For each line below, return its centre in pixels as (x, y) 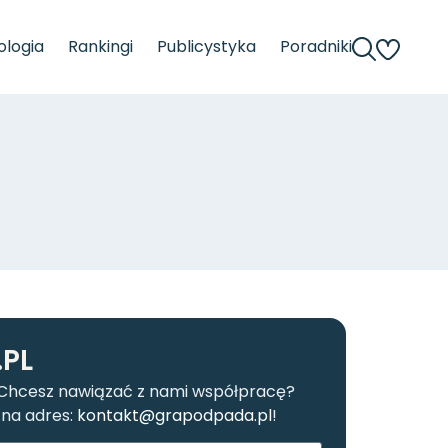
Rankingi (100, 46)
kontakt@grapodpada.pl (174, 415)
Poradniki (316, 46)
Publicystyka (206, 46)
